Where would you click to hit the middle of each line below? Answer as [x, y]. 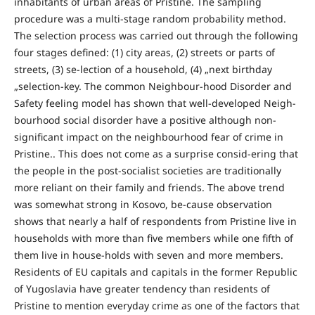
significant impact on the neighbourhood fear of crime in [148, 136]
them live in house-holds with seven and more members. [148, 255]
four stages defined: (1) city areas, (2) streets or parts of [144, 52]
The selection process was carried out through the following [156, 35]
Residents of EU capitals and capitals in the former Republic [155, 271]
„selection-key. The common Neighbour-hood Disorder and [153, 86]
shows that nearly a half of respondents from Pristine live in [155, 221]
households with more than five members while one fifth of [153, 238]
